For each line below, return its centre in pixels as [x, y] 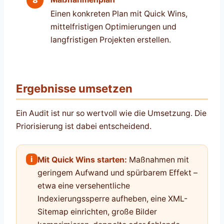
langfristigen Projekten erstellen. [110, 40]
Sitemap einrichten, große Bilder [97, 212]
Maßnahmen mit [158, 160]
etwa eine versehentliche [83, 186]
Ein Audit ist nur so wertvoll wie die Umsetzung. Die [111, 113]
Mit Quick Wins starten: [82, 160]
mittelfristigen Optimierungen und [113, 27]
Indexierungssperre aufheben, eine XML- [112, 199]
